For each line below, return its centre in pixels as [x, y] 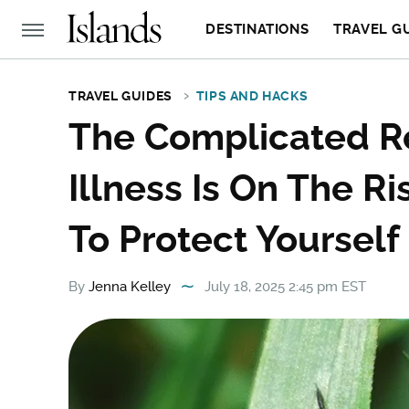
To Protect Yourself [234, 239]
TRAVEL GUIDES [121, 96]
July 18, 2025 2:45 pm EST [285, 287]
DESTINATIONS [257, 29]
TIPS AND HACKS [252, 96]
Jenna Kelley [130, 287]
